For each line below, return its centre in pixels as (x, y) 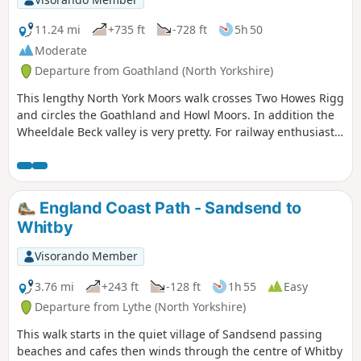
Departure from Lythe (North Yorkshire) (140, 307)
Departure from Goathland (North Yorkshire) (154, 71)
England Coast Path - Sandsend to (168, 208)
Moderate (61, 50)
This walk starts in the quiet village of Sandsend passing (170, 334)
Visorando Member (86, 256)
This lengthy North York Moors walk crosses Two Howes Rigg (180, 98)
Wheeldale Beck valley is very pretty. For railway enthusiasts (178, 132)
